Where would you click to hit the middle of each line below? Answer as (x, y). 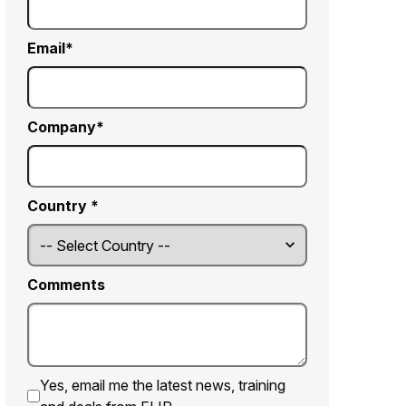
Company (62, 127)
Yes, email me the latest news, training (162, 386)
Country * (63, 206)
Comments (66, 285)
